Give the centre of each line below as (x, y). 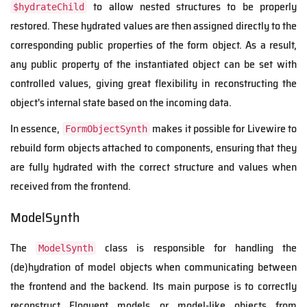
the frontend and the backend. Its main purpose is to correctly (153, 286)
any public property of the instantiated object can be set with (153, 64)
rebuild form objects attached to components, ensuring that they (153, 148)
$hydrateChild (49, 7)
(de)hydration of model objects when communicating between (153, 267)
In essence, (36, 129)
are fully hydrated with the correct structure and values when (153, 167)
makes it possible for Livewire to (223, 129)
